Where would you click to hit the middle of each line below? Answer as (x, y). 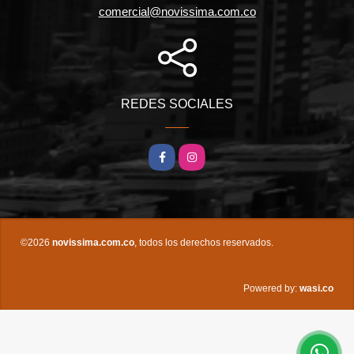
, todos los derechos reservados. (204, 243)
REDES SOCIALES (177, 104)
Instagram (206, 154)
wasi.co (316, 289)
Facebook (177, 154)
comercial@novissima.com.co (177, 12)
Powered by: (270, 289)
